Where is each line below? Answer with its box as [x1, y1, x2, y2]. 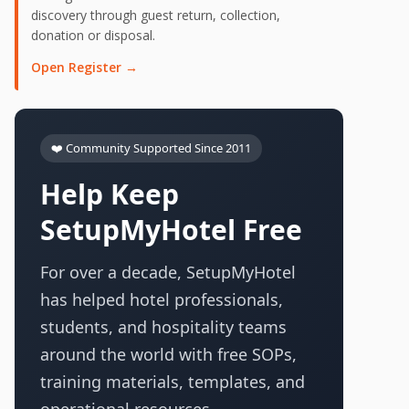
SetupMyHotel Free [40, 211, 302, 248]
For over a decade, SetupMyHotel [40, 261, 296, 283]
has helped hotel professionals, [40, 288, 283, 310]
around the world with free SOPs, [40, 343, 297, 365]
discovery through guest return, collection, [31, 6, 280, 24]
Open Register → [31, 58, 138, 76]
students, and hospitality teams [40, 316, 287, 338]
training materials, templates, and [40, 371, 305, 393]
